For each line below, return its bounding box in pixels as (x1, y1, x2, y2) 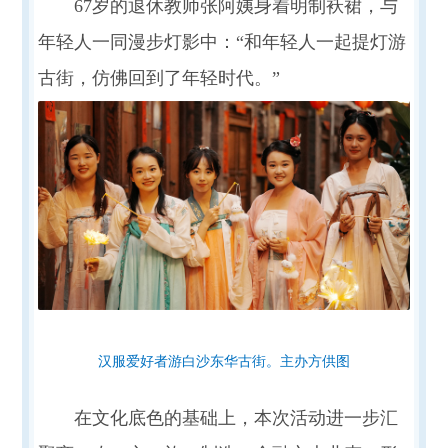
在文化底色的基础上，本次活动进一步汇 (73, 408, 398, 429)
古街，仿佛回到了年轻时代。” (37, 67, 280, 88)
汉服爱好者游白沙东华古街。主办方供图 (98, 354, 350, 370)
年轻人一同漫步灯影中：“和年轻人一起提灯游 (37, 31, 406, 52)
